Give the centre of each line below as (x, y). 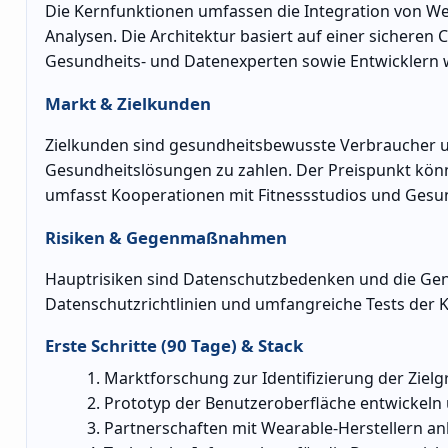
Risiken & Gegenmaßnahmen (166, 237)
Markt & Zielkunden (128, 103)
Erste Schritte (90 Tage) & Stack (174, 346)
